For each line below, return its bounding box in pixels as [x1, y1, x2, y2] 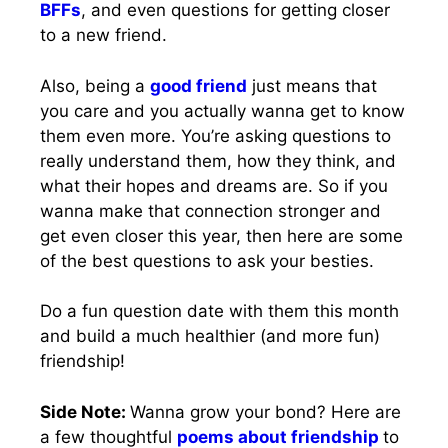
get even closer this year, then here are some [40, 225, 403, 246]
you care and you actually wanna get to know [40, 100, 405, 121]
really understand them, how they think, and [40, 150, 396, 171]
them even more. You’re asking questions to [40, 125, 391, 146]
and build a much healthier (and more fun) [40, 326, 380, 346]
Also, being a [40, 75, 150, 96]
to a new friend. [40, 25, 167, 45]
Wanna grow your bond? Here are [130, 401, 401, 422]
